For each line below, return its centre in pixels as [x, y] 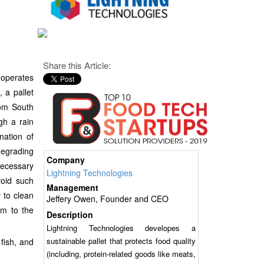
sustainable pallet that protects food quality [121, 241]
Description [70, 215]
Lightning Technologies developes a [121, 228]
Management [72, 188]
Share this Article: [77, 65]
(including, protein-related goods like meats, [121, 254]
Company [65, 160]
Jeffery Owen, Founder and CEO [107, 199]
